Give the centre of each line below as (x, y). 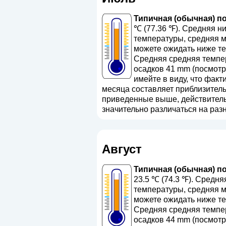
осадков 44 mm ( (164, 220)
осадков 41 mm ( (164, 69)
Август (122, 149)
